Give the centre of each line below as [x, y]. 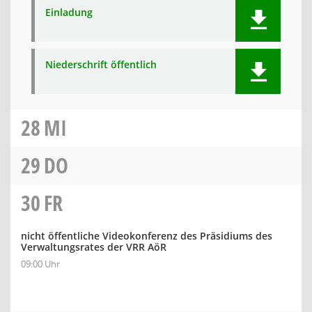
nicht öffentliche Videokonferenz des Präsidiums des [147, 236]
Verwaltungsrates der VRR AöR [94, 247]
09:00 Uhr [40, 264]
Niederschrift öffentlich [101, 64]
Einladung [69, 12]
